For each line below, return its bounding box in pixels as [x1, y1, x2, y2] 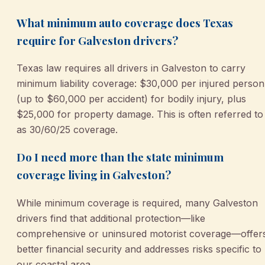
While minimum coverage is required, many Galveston [17, 196, 258, 209]
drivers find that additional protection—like [17, 212, 205, 224]
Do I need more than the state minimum [17, 150, 224, 165]
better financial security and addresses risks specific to [17, 243, 261, 255]
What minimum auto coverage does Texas [17, 15, 233, 30]
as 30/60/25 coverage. [17, 124, 118, 136]
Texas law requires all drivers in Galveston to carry [17, 62, 245, 75]
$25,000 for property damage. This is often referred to [17, 108, 263, 121]
